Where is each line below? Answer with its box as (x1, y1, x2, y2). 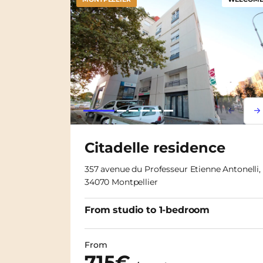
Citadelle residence (85, 139, 225, 156)
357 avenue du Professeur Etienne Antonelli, (85, 163, 261, 174)
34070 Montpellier (85, 176, 158, 187)
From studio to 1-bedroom (85, 204, 210, 215)
